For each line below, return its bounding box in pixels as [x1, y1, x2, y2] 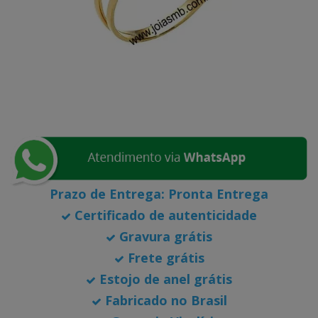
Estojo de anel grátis [96, 270, 232, 287]
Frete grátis [124, 249, 204, 266]
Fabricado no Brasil [101, 292, 227, 309]
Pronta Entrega [165, 185, 268, 202]
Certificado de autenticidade [71, 207, 257, 224]
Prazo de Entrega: [50, 185, 165, 202]
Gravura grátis [116, 228, 212, 245]
